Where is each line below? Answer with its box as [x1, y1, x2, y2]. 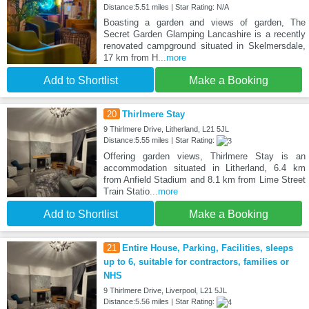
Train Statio [103, 186, 150, 197]
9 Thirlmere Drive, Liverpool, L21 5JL [103, 286, 227, 295]
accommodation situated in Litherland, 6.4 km [103, 162, 306, 173]
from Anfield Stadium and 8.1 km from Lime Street [103, 174, 306, 185]
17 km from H [103, 52, 158, 63]
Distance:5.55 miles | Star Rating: [103, 135, 217, 144]
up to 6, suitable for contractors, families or [103, 256, 289, 267]
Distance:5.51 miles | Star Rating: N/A [103, 2, 229, 11]
